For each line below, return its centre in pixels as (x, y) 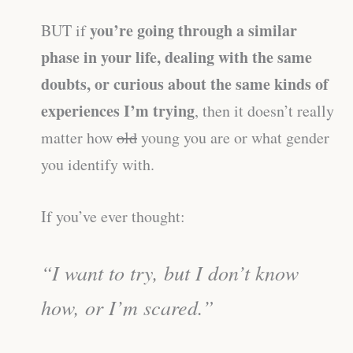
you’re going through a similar (193, 30)
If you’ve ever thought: (113, 216)
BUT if (65, 30)
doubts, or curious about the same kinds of (185, 84)
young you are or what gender (233, 137)
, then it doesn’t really (264, 110)
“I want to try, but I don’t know (170, 272)
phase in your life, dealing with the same (176, 57)
